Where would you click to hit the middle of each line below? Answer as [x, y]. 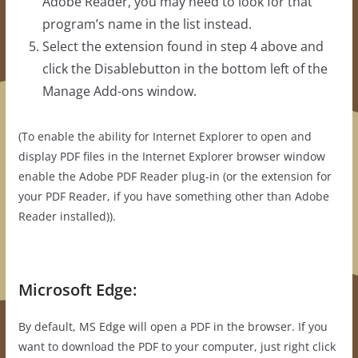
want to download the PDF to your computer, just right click [177, 347]
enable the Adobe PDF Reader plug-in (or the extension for [175, 177]
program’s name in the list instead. [147, 24]
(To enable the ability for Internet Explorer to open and [165, 137]
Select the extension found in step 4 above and [183, 47]
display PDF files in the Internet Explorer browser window [171, 157]
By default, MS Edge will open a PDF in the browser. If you [173, 327]
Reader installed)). [67, 217]
